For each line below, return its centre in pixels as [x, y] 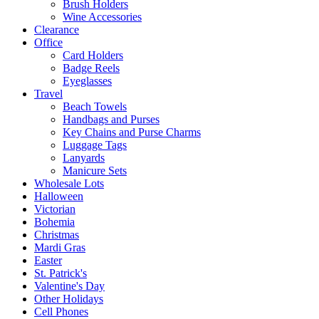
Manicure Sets [95, 170]
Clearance [57, 29]
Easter [48, 260]
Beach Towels [95, 106]
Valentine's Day [69, 286]
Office [48, 42]
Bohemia [54, 221]
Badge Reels [91, 68]
